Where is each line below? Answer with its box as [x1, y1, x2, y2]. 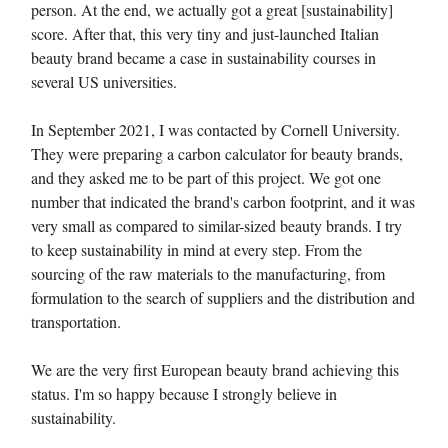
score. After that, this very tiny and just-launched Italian [31, 23, 379, 45]
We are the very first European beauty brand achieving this [31, 359, 399, 381]
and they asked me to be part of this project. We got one [31, 167, 381, 189]
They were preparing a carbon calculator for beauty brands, [31, 143, 403, 165]
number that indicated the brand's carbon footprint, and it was [31, 191, 415, 213]
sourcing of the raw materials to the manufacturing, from [31, 263, 385, 285]
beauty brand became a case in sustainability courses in [31, 47, 376, 69]
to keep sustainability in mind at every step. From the [31, 239, 362, 261]
